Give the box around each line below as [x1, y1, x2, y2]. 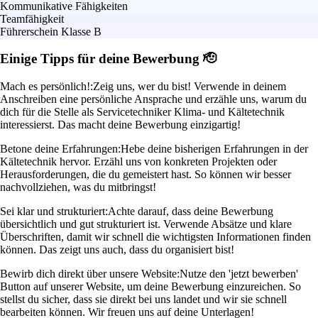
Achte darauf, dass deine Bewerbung [108, 205, 273, 218]
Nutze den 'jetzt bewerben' [180, 268, 298, 280]
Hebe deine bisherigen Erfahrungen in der [121, 143, 308, 155]
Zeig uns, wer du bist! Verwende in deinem [93, 80, 286, 93]
